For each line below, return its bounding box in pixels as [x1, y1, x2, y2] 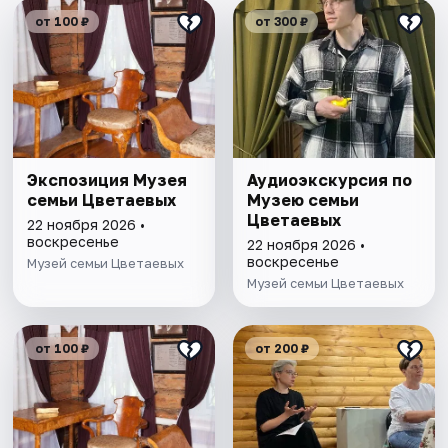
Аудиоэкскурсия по [246, 170, 412, 191]
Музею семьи [246, 190, 359, 211]
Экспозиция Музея [27, 170, 188, 191]
